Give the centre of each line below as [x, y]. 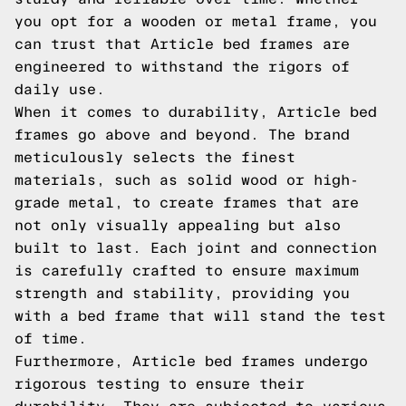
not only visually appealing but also [178, 225]
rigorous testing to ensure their [159, 384]
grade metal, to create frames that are [187, 203]
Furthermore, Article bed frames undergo [191, 361]
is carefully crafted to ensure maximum [187, 271]
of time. [51, 338]
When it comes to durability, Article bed [196, 112]
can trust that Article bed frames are [182, 44]
